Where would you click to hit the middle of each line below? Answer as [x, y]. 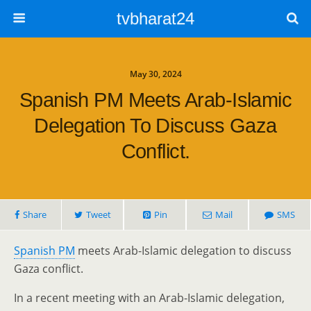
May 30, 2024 [155, 74]
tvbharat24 [155, 18]
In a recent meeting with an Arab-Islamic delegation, [149, 298]
